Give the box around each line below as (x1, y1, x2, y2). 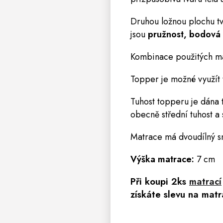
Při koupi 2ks (130, 174, 189, 188)
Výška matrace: (130, 152, 194, 166)
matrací (189, 174, 222, 188)
